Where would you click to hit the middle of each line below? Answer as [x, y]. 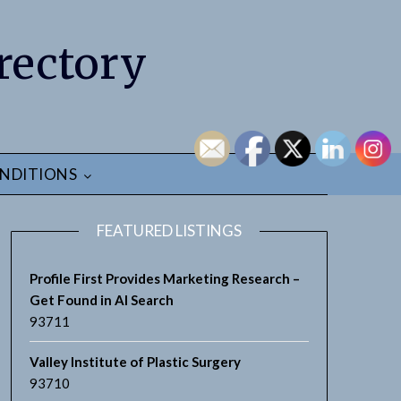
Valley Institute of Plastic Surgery [135, 362]
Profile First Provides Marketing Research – [164, 278]
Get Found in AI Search [101, 300]
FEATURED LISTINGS [169, 230]
